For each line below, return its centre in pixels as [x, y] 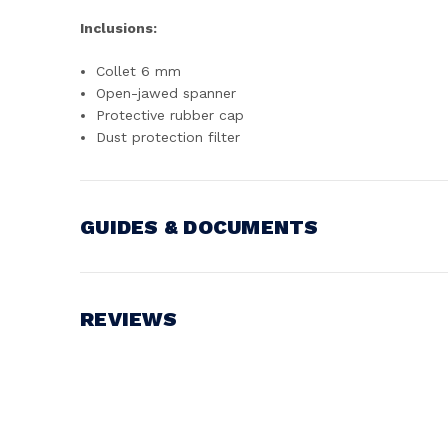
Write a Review [134, 424]
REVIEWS [128, 319]
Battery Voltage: [155, 284]
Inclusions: [118, 28]
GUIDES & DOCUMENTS [199, 227]
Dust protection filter [168, 137]
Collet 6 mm [139, 71]
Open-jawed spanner [166, 93]
